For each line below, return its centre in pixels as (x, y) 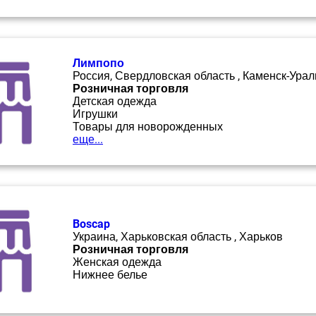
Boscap (91, 224)
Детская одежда (115, 101)
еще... (88, 139)
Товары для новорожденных (148, 127)
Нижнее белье (110, 275)
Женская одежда (117, 262)
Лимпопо (98, 63)
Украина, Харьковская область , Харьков (178, 237)
